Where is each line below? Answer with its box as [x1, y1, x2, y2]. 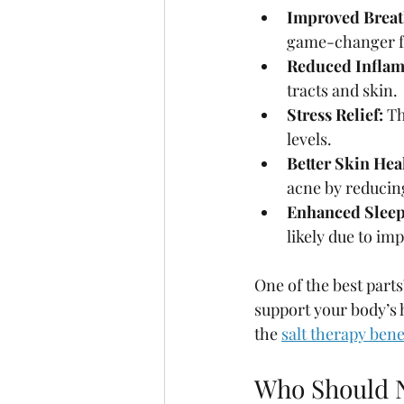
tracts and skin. [287, 79, 398, 101]
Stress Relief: [287, 104, 383, 125]
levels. [287, 128, 332, 150]
